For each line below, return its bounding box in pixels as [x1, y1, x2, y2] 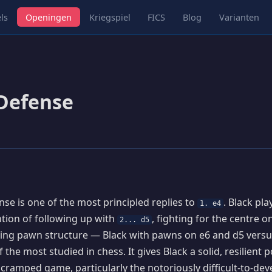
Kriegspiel [89, 11, 131, 23]
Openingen [25, 11, 72, 23]
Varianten [219, 11, 260, 23]
